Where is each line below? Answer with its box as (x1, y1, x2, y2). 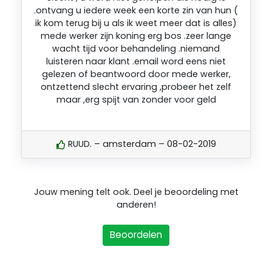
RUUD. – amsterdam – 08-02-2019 (65, 138, 216, 151)
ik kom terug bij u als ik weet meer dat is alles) (35, 16, 237, 29)
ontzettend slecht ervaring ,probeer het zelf (41, 80, 231, 93)
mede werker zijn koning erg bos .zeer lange (41, 29, 231, 42)
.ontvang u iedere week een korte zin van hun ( (34, 4, 238, 16)
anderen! (116, 199, 156, 211)
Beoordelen (110, 228, 162, 242)
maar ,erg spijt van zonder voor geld (56, 93, 216, 106)
